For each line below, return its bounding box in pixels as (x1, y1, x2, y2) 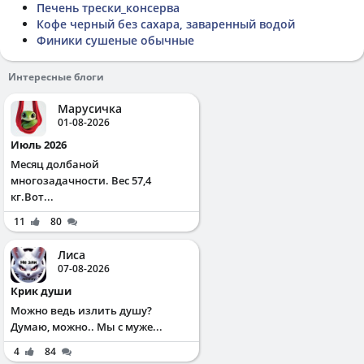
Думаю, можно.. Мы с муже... (11, 319, 162, 334)
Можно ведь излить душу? (11, 303, 152, 318)
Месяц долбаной (11, 157, 99, 171)
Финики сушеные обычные (37, 32, 194, 48)
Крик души (18, 284, 71, 298)
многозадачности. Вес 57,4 (11, 173, 151, 188)
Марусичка (58, 101, 122, 116)
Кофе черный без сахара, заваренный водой (37, 16, 295, 32)
